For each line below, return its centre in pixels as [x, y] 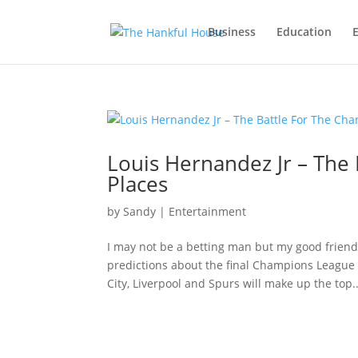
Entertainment [208, 211]
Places [138, 184]
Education [304, 32]
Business [231, 32]
